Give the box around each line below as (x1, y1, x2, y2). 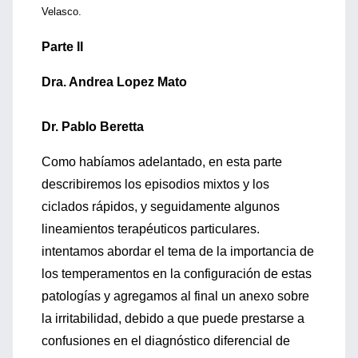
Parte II (42, 40, 83, 54)
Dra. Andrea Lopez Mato (42, 75, 187, 89)
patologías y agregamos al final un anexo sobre (42, 289, 309, 303)
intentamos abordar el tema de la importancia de (42, 245, 314, 258)
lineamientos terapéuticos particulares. (42, 222, 260, 236)
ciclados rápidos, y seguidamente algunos (42, 200, 280, 213)
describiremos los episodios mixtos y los (42, 177, 269, 191)
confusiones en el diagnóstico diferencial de (42, 334, 290, 348)
